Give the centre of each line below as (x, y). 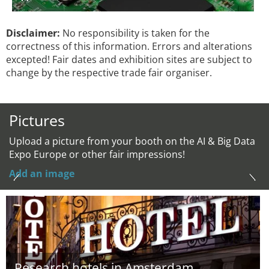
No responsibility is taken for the (135, 33)
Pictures (37, 120)
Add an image (42, 174)
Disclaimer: (33, 33)
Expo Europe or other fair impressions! (97, 154)
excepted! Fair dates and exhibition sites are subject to (129, 59)
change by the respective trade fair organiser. (109, 73)
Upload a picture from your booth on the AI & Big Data (132, 141)
